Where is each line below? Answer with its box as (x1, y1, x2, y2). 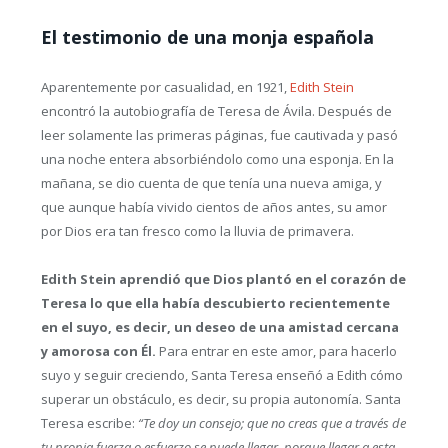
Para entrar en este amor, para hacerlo (155, 342, 397, 361)
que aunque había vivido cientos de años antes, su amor (40, 198, 387, 216)
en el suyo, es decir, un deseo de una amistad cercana (40, 318, 399, 337)
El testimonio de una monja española (40, 25, 374, 49)
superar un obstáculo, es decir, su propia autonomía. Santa (40, 390, 401, 409)
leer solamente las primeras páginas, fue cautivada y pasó (40, 126, 398, 144)
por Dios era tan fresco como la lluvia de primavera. (40, 222, 354, 240)
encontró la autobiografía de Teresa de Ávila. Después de (40, 102, 392, 120)
